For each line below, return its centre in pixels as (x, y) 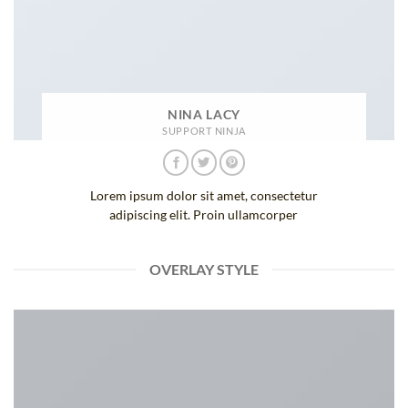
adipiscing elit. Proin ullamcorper (204, 215)
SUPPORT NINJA (204, 130)
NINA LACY (204, 114)
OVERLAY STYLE (204, 270)
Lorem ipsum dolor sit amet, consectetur (204, 196)
